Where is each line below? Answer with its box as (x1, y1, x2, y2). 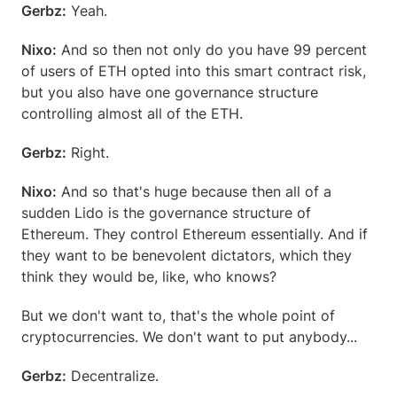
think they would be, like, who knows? (21, 268, 276, 285)
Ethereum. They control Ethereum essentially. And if (21, 225, 368, 243)
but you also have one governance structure (21, 83, 318, 101)
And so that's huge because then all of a (57, 183, 331, 200)
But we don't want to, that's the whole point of (21, 307, 335, 324)
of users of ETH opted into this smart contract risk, (21, 62, 366, 80)
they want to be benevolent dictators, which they (21, 246, 352, 264)
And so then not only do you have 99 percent (57, 41, 367, 58)
